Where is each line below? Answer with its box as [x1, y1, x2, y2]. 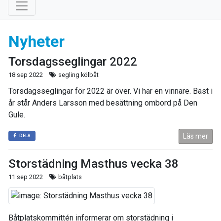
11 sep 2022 [8, 173, 43, 181]
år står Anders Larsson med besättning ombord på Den [8, 98, 197, 108]
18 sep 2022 [8, 71, 43, 78]
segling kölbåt [57, 71, 99, 78]
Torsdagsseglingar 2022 [8, 55, 137, 69]
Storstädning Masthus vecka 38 [8, 157, 179, 171]
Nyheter [8, 32, 65, 51]
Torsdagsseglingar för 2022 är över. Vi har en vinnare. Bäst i [8, 86, 213, 96]
